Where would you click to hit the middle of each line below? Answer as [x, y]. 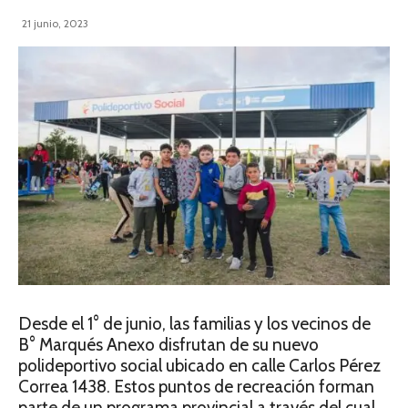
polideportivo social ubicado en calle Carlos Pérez [199, 366]
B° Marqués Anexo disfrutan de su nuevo [168, 345]
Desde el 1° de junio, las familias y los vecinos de [194, 324]
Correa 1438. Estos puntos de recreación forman [196, 387]
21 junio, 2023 [55, 23]
